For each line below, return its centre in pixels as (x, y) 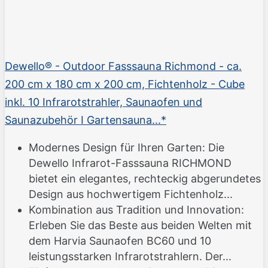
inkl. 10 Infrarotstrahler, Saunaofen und (103, 102)
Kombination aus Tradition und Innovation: (136, 210)
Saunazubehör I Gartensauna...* (86, 120)
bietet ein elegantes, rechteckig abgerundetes (145, 179)
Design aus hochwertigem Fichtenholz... (131, 194)
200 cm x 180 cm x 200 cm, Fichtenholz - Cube (125, 84)
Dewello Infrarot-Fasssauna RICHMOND (130, 163)
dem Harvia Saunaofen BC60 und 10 (120, 241)
